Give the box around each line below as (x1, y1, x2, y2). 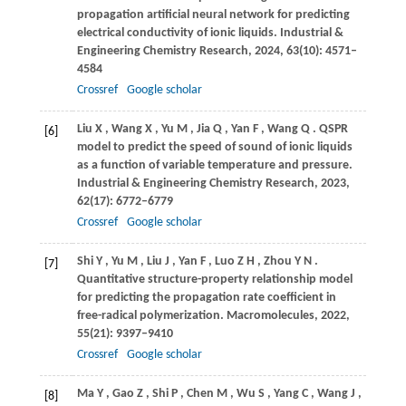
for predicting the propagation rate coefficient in (76, 291, 336, 305)
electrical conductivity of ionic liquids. (76, 26, 280, 41)
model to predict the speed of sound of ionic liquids (76, 140, 353, 155)
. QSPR (312, 122, 348, 137)
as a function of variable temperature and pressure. (76, 159, 353, 173)
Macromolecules (226, 309, 314, 324)
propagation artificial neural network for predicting (76, 8, 350, 23)
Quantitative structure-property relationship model (76, 273, 353, 287)
